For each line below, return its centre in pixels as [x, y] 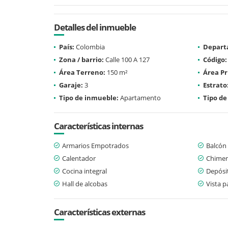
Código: [215, 59]
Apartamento [140, 97]
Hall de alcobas [85, 183]
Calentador [79, 158]
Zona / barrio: [81, 59]
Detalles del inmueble [95, 27]
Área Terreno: [82, 72]
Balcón [216, 145]
